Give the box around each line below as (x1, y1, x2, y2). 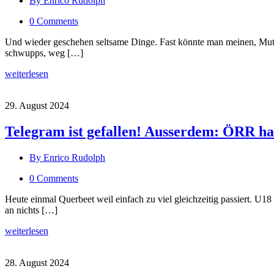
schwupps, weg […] (5, 47, 83, 58)
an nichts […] (5, 204, 57, 215)
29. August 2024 (5, 100, 69, 111)
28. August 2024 (5, 257, 69, 268)
